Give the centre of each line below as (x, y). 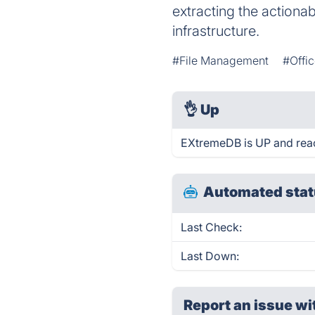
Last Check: (212, 227)
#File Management (221, 60)
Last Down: (210, 256)
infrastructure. (216, 31)
